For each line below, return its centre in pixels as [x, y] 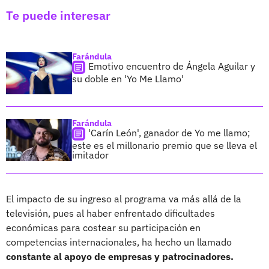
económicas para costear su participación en [103, 227]
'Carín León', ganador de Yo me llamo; [169, 132]
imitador [90, 155]
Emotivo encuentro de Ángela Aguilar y [172, 66]
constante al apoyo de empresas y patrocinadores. [120, 256]
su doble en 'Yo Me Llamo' [128, 78]
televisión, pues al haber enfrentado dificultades [110, 213]
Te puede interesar [58, 15]
